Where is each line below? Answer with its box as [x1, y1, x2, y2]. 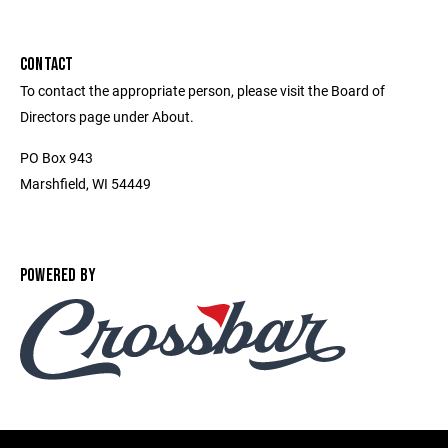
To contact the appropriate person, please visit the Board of [20, 81, 385, 101]
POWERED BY [20, 265, 97, 287]
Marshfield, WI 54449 [20, 174, 151, 194]
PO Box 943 [20, 148, 93, 168]
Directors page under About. [20, 107, 194, 127]
